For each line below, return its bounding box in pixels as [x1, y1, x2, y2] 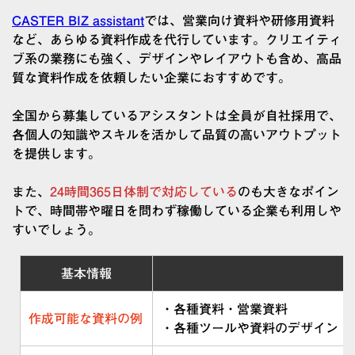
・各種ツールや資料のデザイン [161, 321, 338, 334]
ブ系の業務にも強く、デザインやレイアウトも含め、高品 [12, 52, 342, 65]
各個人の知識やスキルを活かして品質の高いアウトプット [12, 128, 342, 141]
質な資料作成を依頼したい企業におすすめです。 [12, 71, 291, 84]
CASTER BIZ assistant [12, 13, 144, 27]
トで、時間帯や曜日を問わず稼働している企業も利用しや [12, 204, 342, 217]
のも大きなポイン [238, 185, 339, 198]
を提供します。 [12, 147, 101, 160]
